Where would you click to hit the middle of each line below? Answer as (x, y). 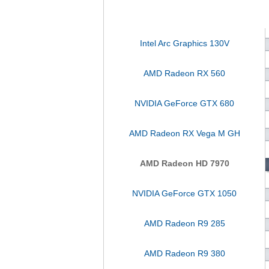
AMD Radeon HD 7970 (184, 163)
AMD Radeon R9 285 (184, 223)
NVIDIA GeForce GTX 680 (184, 103)
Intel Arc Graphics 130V (184, 43)
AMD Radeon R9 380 (184, 253)
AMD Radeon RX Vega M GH (184, 133)
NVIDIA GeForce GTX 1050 (184, 193)
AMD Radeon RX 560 (184, 73)
